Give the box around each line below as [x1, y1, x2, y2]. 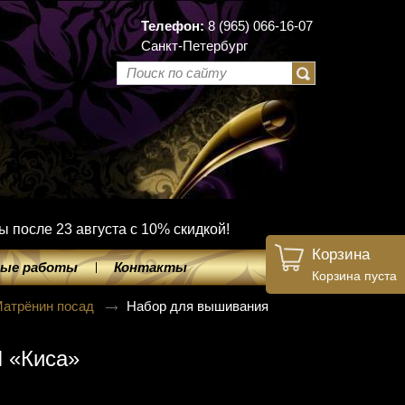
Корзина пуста [312, 268, 397, 283]
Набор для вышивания [127, 298, 269, 314]
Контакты [114, 259, 187, 275]
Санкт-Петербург [141, 38, 248, 53]
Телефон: [141, 18, 204, 33]
